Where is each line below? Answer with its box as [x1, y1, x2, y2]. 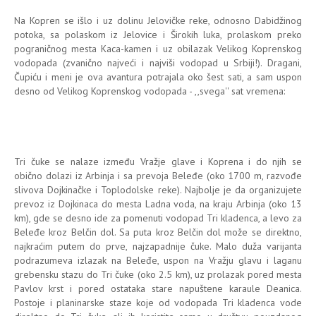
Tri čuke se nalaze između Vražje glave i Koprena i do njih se [14, 154, 302, 168]
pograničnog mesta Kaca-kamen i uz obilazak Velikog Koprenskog [14, 42, 302, 55]
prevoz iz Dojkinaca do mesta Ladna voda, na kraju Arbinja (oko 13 [14, 197, 302, 210]
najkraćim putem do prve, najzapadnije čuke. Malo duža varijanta [14, 239, 302, 253]
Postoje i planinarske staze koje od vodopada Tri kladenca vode [14, 296, 302, 309]
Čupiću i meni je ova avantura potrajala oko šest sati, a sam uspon [14, 70, 302, 83]
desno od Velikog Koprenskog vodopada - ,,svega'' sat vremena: [14, 84, 285, 97]
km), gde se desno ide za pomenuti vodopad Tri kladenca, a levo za [14, 211, 302, 224]
